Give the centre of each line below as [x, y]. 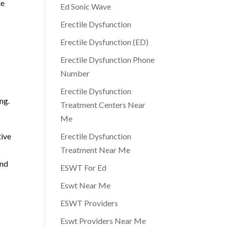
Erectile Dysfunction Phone [108, 60]
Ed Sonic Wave [86, 6]
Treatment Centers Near [103, 105]
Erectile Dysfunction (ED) [105, 42]
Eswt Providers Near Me [103, 221]
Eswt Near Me [86, 185]
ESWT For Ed [84, 167]
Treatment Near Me [96, 150]
